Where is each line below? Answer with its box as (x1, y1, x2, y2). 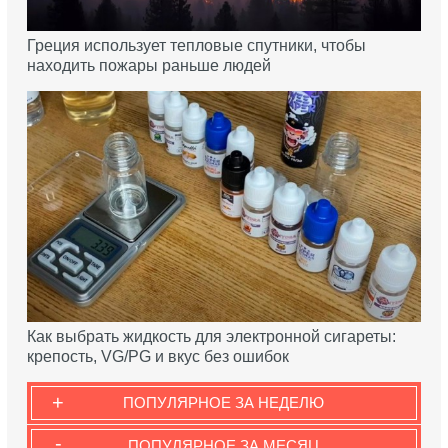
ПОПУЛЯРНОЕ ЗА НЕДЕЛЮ (123, 394, 325, 412)
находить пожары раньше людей (26, 57, 271, 75)
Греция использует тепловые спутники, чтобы (26, 37, 366, 55)
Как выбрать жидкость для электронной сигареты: (26, 328, 396, 346)
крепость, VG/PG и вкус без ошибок (26, 348, 289, 366)
